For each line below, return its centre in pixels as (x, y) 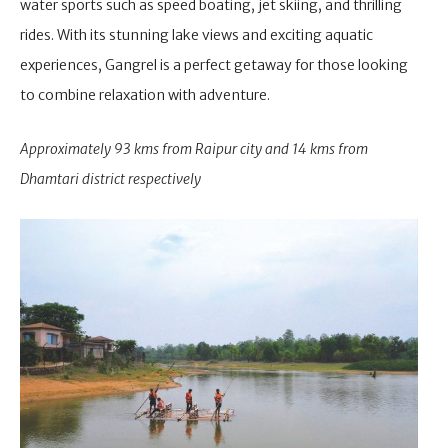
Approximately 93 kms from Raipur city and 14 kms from (194, 149)
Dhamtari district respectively (110, 179)
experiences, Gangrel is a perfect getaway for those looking (214, 64)
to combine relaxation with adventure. (145, 94)
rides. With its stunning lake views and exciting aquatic (196, 34)
